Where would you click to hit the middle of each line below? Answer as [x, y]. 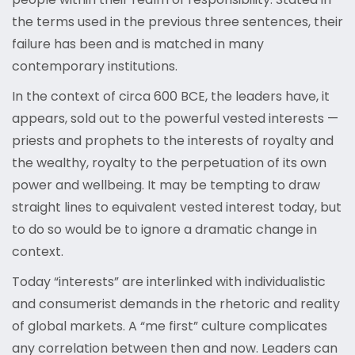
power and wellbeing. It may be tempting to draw [166, 185]
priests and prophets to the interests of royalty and [173, 141]
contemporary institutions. [95, 67]
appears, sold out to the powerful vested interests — [175, 119]
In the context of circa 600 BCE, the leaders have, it [171, 97]
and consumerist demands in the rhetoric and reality [176, 304]
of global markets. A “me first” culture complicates [170, 326]
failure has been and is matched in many [138, 44]
